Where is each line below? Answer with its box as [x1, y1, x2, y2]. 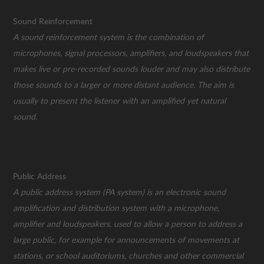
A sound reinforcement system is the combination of [13, 31, 204, 43]
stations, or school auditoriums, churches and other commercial [13, 250, 244, 262]
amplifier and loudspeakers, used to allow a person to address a [13, 218, 243, 230]
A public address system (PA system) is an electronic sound [13, 186, 226, 198]
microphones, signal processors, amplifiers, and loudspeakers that [13, 47, 249, 59]
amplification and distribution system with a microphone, [13, 202, 220, 214]
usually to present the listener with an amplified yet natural [13, 95, 226, 107]
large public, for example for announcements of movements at [13, 234, 240, 246]
